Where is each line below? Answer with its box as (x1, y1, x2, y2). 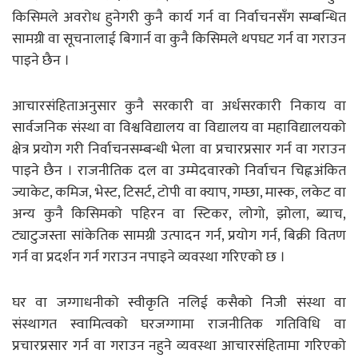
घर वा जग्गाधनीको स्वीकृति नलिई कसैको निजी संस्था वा (12, 290, 346, 315)
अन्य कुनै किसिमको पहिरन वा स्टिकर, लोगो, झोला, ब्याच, (12, 201, 346, 226)
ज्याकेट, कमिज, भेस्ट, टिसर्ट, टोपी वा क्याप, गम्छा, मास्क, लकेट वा (12, 180, 346, 205)
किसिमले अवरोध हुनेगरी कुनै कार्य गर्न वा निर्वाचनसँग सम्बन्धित (12, 5, 346, 30)
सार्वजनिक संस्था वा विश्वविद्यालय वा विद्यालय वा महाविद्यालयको (12, 115, 346, 140)
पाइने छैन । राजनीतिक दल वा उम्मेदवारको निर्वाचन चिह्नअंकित (12, 158, 346, 183)
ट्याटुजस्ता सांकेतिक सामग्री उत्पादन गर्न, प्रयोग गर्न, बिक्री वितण (12, 223, 346, 248)
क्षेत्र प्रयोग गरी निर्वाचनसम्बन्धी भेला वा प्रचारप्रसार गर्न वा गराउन (12, 137, 346, 161)
